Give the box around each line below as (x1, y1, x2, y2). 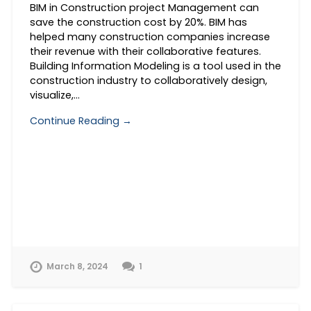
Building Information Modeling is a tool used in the (29, 58, 281, 73)
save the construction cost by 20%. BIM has (29, 15, 247, 29)
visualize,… (29, 87, 80, 102)
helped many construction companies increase (29, 29, 270, 44)
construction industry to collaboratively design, (29, 73, 267, 87)
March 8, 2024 (46, 260, 108, 272)
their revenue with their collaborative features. (29, 44, 261, 58)
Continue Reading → (29, 113, 132, 128)
